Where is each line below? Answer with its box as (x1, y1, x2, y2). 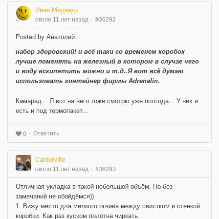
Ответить (33, 130, 59, 137)
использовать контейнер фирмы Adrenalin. (16, 77, 160, 85)
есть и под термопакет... (16, 107, 88, 115)
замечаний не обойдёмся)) (16, 193, 94, 200)
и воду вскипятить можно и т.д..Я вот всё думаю (16, 67, 183, 75)
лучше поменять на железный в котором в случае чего (16, 58, 199, 66)
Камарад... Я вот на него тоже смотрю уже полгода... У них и (16, 97, 198, 105)
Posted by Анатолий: (16, 33, 77, 41)
